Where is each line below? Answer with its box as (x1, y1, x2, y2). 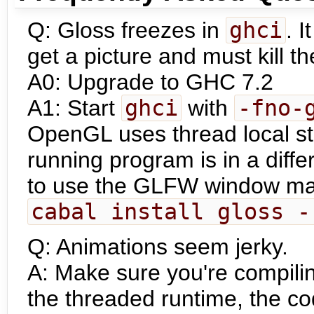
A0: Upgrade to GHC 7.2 (27, 69, 273, 95)
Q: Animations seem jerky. (27, 234, 288, 260)
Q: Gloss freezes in (27, 18, 226, 43)
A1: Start (27, 95, 121, 121)
